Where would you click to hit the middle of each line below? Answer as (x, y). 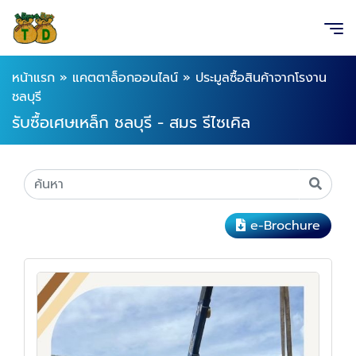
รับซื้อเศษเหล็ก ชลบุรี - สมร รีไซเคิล (131, 122)
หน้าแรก (33, 78)
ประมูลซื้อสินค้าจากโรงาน (261, 78)
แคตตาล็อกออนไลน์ (125, 78)
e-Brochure (285, 226)
